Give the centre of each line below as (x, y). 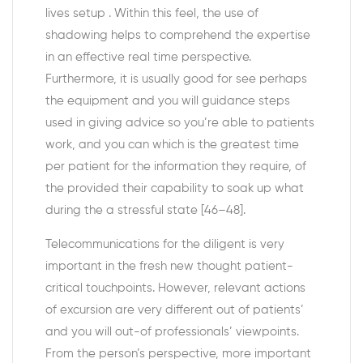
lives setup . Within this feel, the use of (152, 13)
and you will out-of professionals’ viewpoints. (172, 332)
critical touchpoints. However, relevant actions (175, 288)
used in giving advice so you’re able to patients (180, 123)
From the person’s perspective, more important (178, 354)
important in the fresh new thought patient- (169, 266)
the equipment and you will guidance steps (168, 101)
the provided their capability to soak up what (175, 188)
